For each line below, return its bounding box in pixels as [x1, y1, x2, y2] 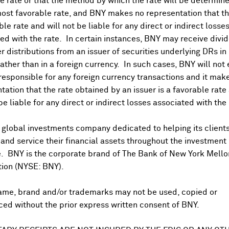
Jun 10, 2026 [17, 155, 58, 163]
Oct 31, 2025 [17, 174, 57, 181]
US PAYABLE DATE [17, 136, 77, 144]
